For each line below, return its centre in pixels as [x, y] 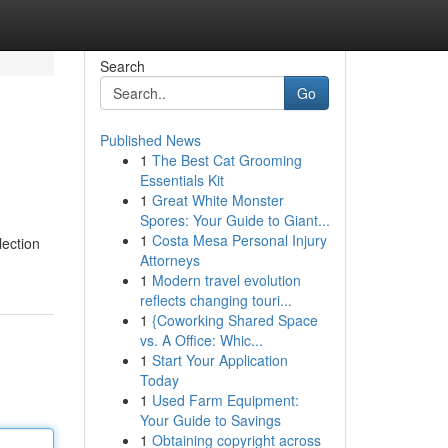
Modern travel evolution [226, 280]
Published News [150, 140]
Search [122, 66]
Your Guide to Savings [210, 420]
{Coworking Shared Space [234, 320]
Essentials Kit [181, 180]
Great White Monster [217, 200]
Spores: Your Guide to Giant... [234, 220]
